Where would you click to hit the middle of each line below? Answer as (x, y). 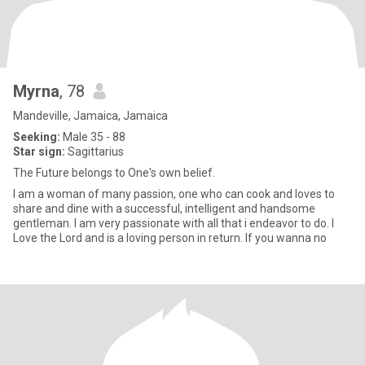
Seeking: (37, 137)
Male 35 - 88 (93, 137)
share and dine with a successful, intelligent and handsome (164, 209)
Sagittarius (95, 152)
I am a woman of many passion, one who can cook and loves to (174, 194)
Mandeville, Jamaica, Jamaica (90, 116)
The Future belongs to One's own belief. (114, 173)
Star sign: (39, 152)
